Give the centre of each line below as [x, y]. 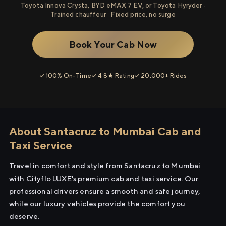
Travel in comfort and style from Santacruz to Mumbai [105, 166]
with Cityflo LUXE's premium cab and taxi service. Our [104, 178]
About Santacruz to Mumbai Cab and [105, 131]
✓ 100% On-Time [65, 75]
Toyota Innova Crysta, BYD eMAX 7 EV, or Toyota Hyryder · [113, 5]
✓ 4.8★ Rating [112, 75]
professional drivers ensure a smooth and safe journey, [105, 191]
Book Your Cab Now [113, 44]
